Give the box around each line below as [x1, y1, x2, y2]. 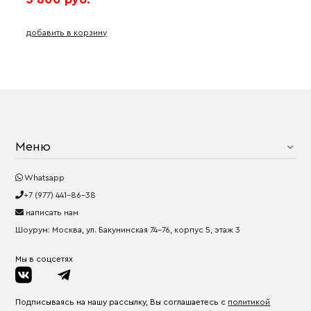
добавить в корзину [26, 28, 108, 37]
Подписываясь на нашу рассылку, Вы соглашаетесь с [15, 298, 228, 307]
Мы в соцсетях [15, 255, 74, 264]
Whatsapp [23, 174, 65, 183]
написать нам [24, 208, 79, 217]
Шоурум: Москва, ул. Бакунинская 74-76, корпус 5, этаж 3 [15, 226, 241, 235]
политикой [228, 298, 271, 307]
